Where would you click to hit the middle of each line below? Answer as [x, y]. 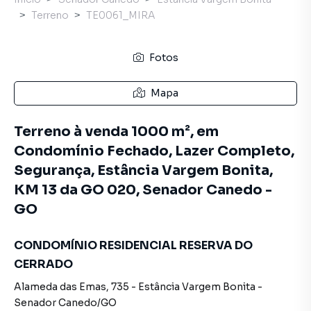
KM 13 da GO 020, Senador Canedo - [143, 190]
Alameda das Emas [60, 287]
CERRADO [43, 264]
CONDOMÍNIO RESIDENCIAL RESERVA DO [133, 245]
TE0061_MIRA [120, 15]
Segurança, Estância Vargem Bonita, [143, 170]
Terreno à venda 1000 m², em [116, 132]
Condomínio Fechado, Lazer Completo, [154, 151]
